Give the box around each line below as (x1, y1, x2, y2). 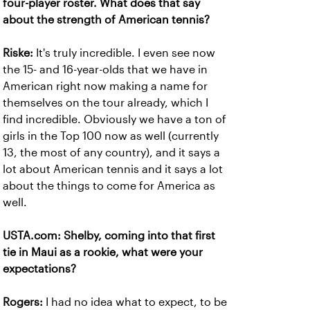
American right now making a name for (3, 80, 208, 92)
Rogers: (3, 296, 43, 308)
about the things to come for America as (3, 180, 215, 192)
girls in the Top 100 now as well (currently (3, 130, 219, 142)
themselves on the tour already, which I (3, 97, 208, 109)
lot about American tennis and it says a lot (3, 163, 223, 175)
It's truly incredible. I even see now (36, 47, 215, 59)
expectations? (3, 263, 76, 275)
